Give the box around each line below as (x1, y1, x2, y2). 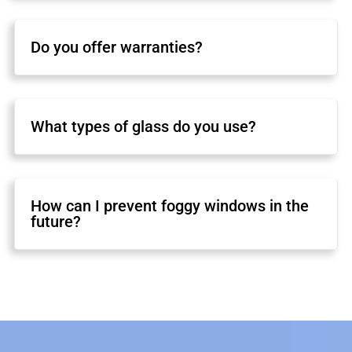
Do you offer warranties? (31, 37, 203, 57)
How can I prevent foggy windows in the (31, 196, 310, 215)
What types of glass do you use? (31, 116, 257, 136)
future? (31, 211, 82, 231)
